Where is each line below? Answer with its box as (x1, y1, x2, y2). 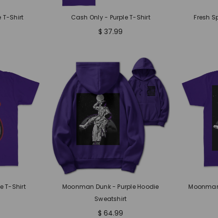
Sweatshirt (94, 195, 127, 203)
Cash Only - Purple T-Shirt (71, 13, 150, 21)
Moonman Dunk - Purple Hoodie (62, 182, 159, 191)
